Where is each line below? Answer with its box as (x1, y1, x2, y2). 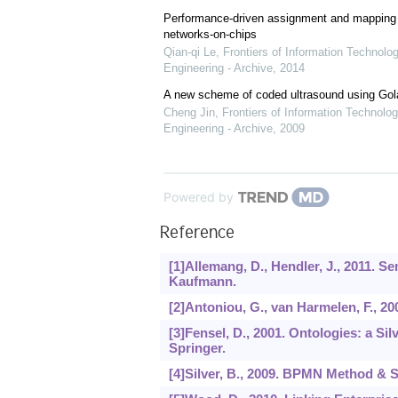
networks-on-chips (163, 28, 257, 42)
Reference (159, 225, 235, 245)
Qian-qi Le (163, 45, 216, 60)
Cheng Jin (163, 106, 215, 120)
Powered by (163, 189, 234, 205)
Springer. (168, 340, 226, 356)
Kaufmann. (168, 274, 236, 290)
